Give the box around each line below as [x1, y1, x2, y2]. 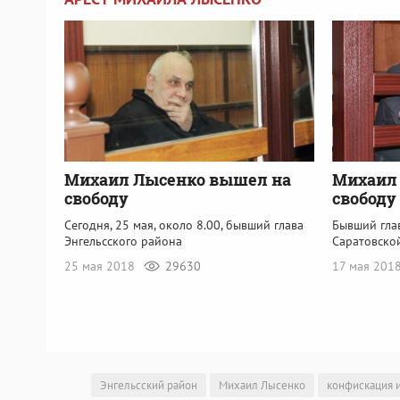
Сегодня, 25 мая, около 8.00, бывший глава [64, 216, 304, 233]
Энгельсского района [64, 232, 182, 249]
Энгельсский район [100, 378, 197, 394]
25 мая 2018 [64, 257, 138, 274]
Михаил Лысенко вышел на [64, 168, 291, 190]
